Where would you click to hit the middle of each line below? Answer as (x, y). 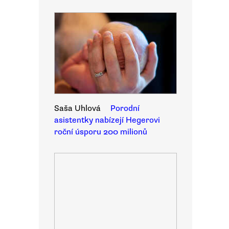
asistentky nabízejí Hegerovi (107, 120)
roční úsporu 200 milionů (101, 132)
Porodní (125, 108)
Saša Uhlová (77, 108)
